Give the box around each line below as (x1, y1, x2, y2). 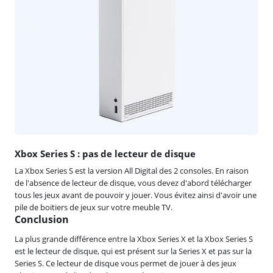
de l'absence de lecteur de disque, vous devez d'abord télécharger (15, 177, 252, 188)
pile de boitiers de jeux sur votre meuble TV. (15, 201, 172, 213)
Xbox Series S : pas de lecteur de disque (15, 147, 196, 160)
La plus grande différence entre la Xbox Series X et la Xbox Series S (15, 233, 253, 244)
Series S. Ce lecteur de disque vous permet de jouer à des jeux (15, 257, 236, 269)
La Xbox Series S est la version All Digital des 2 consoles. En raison (15, 165, 249, 176)
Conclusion (15, 212, 69, 226)
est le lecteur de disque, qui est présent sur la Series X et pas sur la (15, 245, 252, 257)
